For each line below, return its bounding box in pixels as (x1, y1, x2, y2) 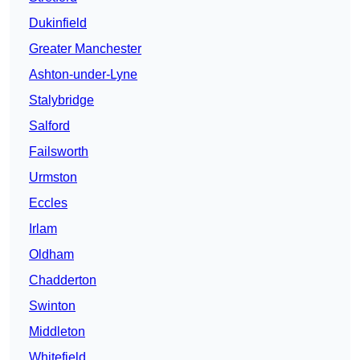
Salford (29, 119, 70, 133)
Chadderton (29, 273, 96, 288)
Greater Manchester (29, 42, 141, 56)
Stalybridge (29, 93, 94, 108)
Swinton (29, 299, 76, 313)
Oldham (29, 247, 74, 262)
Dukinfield (29, 16, 87, 31)
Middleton (29, 325, 85, 339)
